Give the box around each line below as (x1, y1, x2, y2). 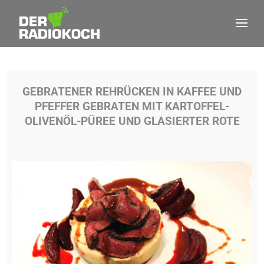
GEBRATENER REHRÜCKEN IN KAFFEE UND (22, 84, 242, 98)
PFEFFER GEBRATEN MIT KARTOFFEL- (35, 99, 229, 113)
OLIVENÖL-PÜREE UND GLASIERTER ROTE (24, 114, 240, 128)
